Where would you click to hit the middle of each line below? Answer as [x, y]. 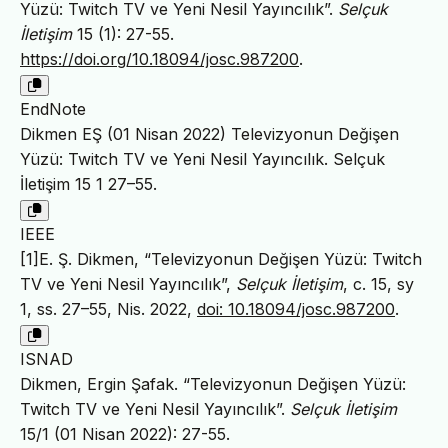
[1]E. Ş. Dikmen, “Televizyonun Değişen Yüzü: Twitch [221, 258]
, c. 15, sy [378, 283]
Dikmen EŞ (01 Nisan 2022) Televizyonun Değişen [209, 133]
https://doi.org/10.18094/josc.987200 [159, 58]
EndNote [53, 108]
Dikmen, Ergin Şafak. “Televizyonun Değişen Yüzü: [213, 383]
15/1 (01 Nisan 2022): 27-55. [125, 433]
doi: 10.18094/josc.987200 [296, 308]
